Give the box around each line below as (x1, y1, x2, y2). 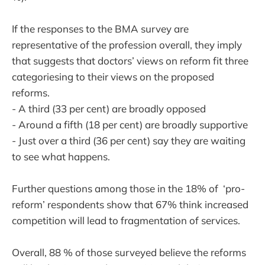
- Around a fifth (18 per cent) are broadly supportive (12, 118, 248, 131)
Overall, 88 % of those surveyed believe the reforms (12, 245, 246, 258)
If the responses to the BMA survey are (12, 22, 189, 35)
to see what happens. (12, 150, 110, 163)
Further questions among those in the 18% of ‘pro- (12, 182, 245, 195)
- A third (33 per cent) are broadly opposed (12, 102, 206, 115)
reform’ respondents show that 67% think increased (12, 198, 248, 211)
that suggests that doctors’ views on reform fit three (12, 54, 248, 67)
